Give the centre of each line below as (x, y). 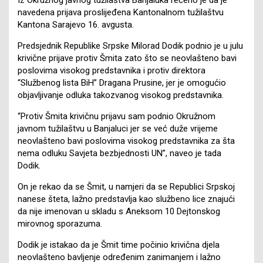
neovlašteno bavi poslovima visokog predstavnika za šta (126, 141)
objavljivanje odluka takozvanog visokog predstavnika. (121, 95)
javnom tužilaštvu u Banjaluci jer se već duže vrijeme (118, 128)
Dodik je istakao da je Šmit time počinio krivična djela (119, 245)
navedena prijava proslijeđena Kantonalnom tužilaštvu (121, 12)
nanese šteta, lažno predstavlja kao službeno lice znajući (126, 199)
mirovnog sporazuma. (60, 223)
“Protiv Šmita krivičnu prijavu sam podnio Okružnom (117, 116)
